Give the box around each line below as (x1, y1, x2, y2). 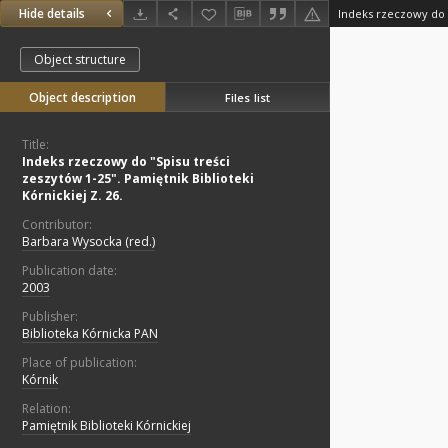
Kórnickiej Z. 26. (22, 187, 123, 205)
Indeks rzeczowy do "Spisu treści (22, 153, 230, 171)
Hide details (19, 5, 85, 23)
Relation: (22, 400, 71, 418)
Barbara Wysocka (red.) (22, 233, 155, 251)
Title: (22, 136, 49, 154)
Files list (224, 89, 271, 105)
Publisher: (22, 308, 78, 326)
